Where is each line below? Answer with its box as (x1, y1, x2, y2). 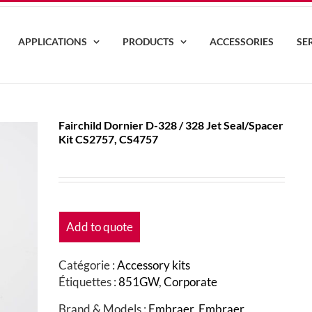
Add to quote (66, 219, 133, 234)
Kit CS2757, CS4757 (58, 132, 158, 146)
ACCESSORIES (209, 36, 274, 47)
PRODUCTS (122, 36, 174, 47)
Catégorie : (58, 257, 117, 272)
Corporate (164, 274, 217, 289)
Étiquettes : (58, 274, 118, 289)
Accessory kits (117, 257, 190, 272)
